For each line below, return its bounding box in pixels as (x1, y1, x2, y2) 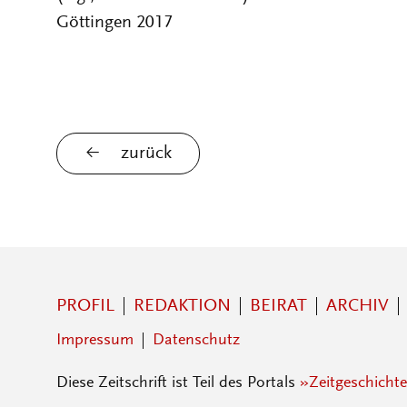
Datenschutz (153, 333, 240, 349)
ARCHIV (326, 297, 389, 315)
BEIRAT (250, 297, 307, 315)
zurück (121, 144, 172, 163)
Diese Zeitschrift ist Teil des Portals (56, 375, 300, 392)
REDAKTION (134, 297, 231, 315)
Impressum (56, 333, 134, 349)
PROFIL (56, 297, 114, 315)
